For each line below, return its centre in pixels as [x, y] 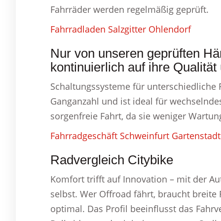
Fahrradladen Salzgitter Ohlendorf [121, 29]
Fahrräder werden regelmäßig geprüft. [129, 10]
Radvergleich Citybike [112, 160]
